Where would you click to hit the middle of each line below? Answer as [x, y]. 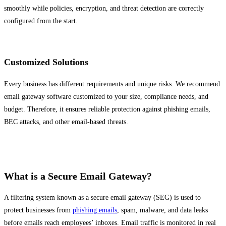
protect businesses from [38, 210]
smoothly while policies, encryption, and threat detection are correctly [104, 9]
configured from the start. [41, 21]
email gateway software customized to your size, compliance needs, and [106, 97]
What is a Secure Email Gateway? [78, 176]
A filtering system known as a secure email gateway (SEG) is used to [102, 198]
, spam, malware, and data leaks [162, 210]
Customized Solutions [46, 62]
